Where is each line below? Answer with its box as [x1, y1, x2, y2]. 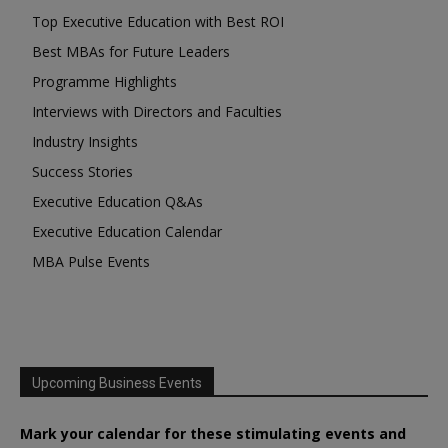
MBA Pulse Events [32, 252, 150, 271]
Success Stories [32, 162, 133, 181]
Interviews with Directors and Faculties [32, 102, 282, 121]
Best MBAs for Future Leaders [32, 42, 230, 61]
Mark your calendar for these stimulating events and [20, 424, 406, 443]
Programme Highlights [32, 72, 177, 91]
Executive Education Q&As [32, 192, 203, 211]
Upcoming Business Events [32, 375, 202, 391]
